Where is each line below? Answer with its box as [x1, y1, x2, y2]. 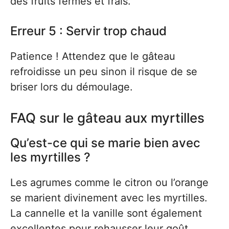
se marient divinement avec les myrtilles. [10, 192, 208, 204]
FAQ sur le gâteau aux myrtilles [10, 110, 204, 126]
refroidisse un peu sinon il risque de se [10, 65, 197, 78]
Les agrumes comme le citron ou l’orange [10, 176, 209, 189]
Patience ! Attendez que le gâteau [10, 50, 175, 63]
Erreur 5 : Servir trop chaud [10, 24, 167, 39]
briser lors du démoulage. [10, 81, 133, 94]
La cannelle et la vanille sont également [10, 207, 202, 220]
